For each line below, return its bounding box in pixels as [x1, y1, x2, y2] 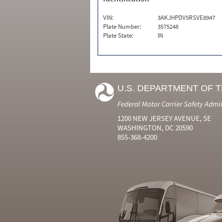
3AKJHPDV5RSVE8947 [158, 13, 215, 22]
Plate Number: [103, 22, 141, 31]
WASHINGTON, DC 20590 [117, 123, 193, 132]
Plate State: [103, 31, 133, 40]
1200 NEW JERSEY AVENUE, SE [117, 113, 211, 123]
